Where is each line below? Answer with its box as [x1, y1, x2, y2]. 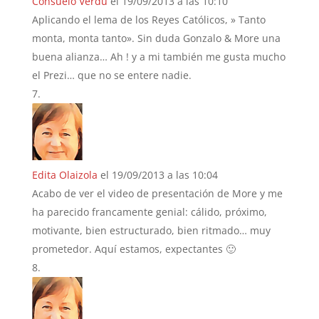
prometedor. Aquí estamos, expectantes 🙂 [31, 241, 236, 256]
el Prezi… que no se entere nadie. [31, 68, 192, 82]
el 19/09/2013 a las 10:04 [100, 167, 218, 182]
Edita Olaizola [31, 167, 98, 182]
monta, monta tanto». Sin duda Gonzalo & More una [31, 31, 281, 45]
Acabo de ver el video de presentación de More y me [31, 186, 283, 200]
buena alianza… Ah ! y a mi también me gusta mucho [31, 49, 286, 63]
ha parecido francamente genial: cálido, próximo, [31, 204, 267, 219]
